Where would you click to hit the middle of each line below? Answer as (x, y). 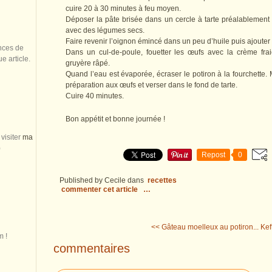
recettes (162, 181)
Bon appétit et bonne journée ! (115, 119)
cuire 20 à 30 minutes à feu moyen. (123, 9)
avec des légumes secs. (105, 31)
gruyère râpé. (88, 63)
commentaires (92, 248)
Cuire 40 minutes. (95, 96)
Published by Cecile (93, 181)
